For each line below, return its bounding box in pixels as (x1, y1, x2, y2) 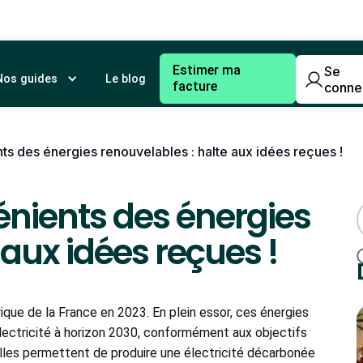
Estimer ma (172, 62, 241, 78)
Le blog (105, 72, 146, 85)
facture (172, 79, 217, 94)
